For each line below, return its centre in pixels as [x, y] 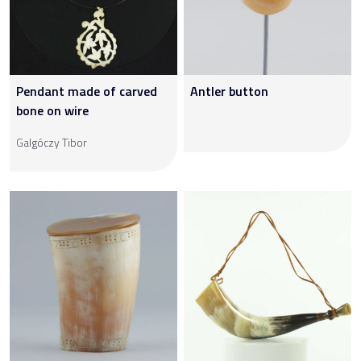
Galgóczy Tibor [52, 143]
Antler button [229, 91]
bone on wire [52, 111]
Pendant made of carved [87, 91]
